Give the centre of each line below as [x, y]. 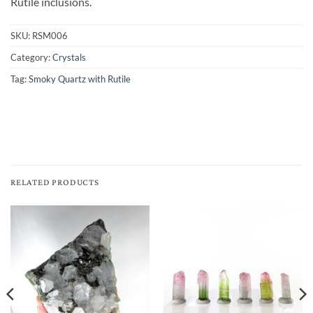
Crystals [69, 58]
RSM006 [50, 36]
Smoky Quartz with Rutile [80, 79]
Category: [31, 58]
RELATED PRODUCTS [55, 183]
